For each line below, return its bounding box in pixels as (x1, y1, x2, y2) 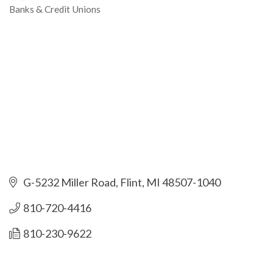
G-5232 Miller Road (23, 175, 116, 190)
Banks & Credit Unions (9, 4, 101, 15)
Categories (9, 12, 66, 27)
